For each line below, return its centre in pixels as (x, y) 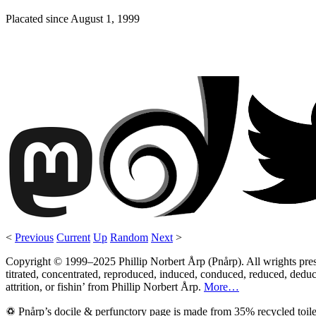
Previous (34, 237)
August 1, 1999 (105, 19)
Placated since (38, 19)
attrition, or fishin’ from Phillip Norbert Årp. (105, 286)
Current (73, 237)
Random (129, 237)
